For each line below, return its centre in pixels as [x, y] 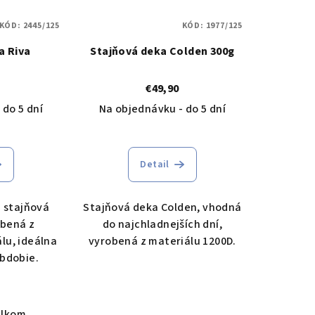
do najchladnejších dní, [162, 225]
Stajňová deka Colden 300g [162, 52]
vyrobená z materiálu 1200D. [162, 242]
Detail [155, 165]
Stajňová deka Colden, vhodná [162, 208]
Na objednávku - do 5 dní [162, 109]
